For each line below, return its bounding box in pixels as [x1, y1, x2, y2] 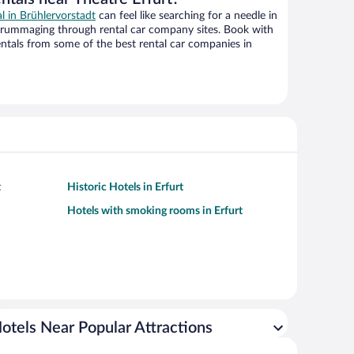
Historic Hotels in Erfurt [67, 182, 183, 194]
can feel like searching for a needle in [96, 10, 277, 22]
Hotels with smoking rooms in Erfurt [67, 205, 243, 217]
